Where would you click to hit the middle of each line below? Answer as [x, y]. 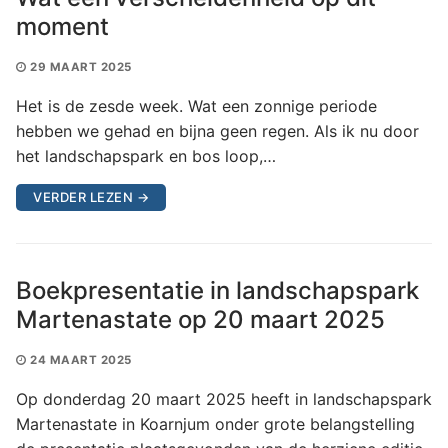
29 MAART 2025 [81, 66]
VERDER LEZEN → [91, 196]
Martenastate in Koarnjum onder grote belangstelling [215, 423]
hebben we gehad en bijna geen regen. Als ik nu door [217, 130]
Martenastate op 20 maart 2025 [200, 319]
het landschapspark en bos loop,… [146, 155]
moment [62, 26]
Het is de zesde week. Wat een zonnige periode [196, 105]
